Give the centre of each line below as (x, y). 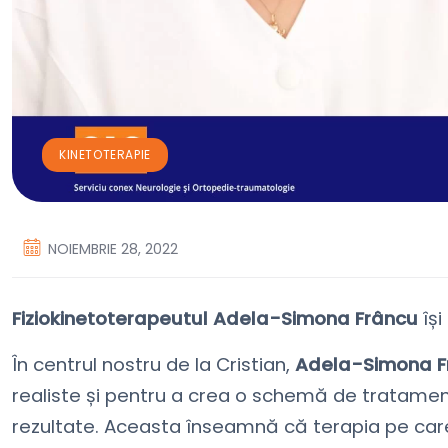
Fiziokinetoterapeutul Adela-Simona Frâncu (215, 318)
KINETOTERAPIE (105, 154)
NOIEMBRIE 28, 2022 (113, 248)
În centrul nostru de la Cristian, (153, 364)
